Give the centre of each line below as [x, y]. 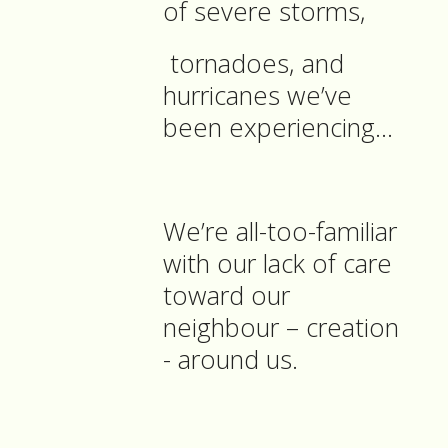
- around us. [230, 360]
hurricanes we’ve [257, 96]
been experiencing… [278, 128]
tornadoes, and [253, 64]
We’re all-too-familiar [280, 232]
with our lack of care [277, 264]
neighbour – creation [281, 328]
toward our [226, 296]
